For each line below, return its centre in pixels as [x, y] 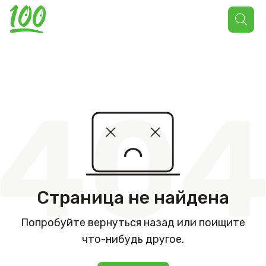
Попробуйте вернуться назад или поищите [133, 223]
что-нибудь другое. [133, 239]
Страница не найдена [133, 198]
